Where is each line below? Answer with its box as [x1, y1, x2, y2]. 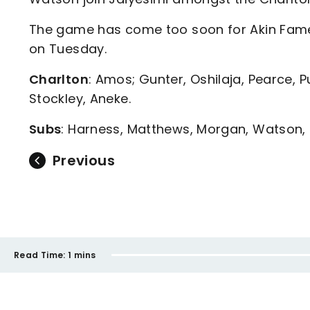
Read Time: [14, 248, 66, 261]
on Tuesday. [29, 40, 107, 57]
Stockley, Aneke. [29, 90, 131, 107]
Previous [53, 151, 115, 170]
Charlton [29, 71, 89, 88]
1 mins [68, 248, 96, 261]
